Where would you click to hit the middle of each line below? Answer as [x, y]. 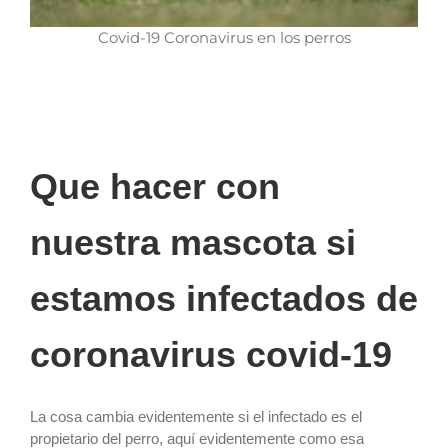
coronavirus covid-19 [211, 354]
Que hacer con [155, 186]
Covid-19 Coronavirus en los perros [224, 38]
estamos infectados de [224, 298]
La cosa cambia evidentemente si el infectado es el [196, 416]
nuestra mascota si [193, 242]
